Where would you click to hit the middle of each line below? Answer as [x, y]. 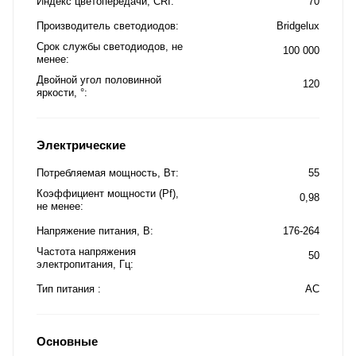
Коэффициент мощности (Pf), [108, 193]
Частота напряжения [86, 251]
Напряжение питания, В [93, 230]
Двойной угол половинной [99, 79]
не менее [58, 206]
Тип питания [67, 288]
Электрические [81, 145]
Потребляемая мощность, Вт [106, 172]
